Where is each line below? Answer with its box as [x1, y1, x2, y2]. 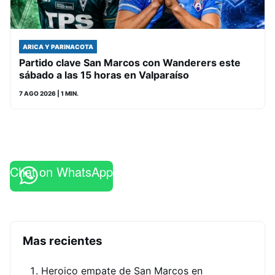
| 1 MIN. [56, 89, 79, 97]
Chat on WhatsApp [10, 162, 113, 180]
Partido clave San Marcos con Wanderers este [19, 56, 241, 69]
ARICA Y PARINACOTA [23, 42, 93, 50]
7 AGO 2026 [19, 89, 56, 97]
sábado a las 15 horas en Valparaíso [19, 68, 189, 81]
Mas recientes [23, 233, 103, 248]
